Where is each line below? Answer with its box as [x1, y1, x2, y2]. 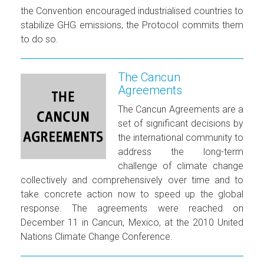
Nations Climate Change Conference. [21, 230, 173, 242]
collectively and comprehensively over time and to [21, 174, 243, 186]
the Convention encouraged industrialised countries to [21, 5, 243, 16]
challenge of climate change [118, 160, 243, 171]
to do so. [21, 33, 58, 45]
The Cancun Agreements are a [118, 103, 243, 115]
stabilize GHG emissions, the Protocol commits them [21, 19, 243, 31]
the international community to [118, 131, 243, 143]
